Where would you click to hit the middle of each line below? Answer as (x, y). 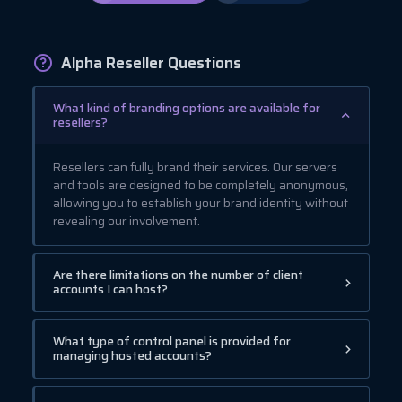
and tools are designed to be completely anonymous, (201, 185)
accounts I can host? (110, 289)
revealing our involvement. (127, 221)
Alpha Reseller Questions (151, 62)
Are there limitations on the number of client (178, 275)
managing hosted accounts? (132, 355)
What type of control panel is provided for (172, 341)
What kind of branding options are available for (187, 108)
